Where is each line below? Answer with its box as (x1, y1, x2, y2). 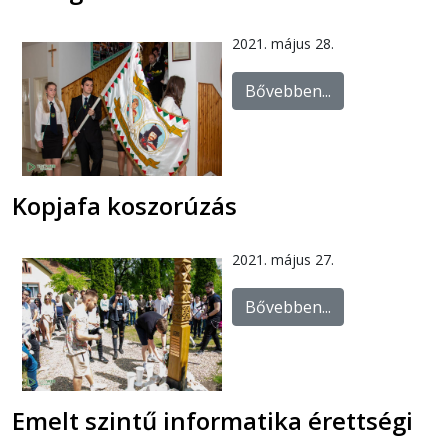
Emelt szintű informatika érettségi (12, 403, 413, 437)
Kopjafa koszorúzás (12, 188, 237, 222)
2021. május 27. (232, 249, 334, 269)
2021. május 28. (232, 34, 334, 54)
